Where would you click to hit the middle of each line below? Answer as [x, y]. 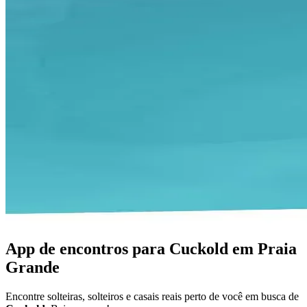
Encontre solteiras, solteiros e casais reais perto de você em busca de [152, 296]
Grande [33, 267]
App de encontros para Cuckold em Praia [151, 248]
